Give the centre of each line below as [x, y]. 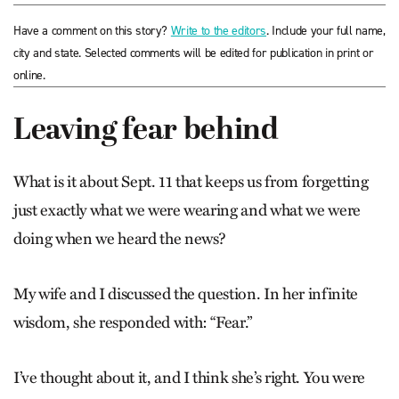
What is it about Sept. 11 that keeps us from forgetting [191, 182]
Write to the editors [219, 31]
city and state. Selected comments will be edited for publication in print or [194, 53]
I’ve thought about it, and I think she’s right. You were [189, 378]
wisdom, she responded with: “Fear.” [133, 322]
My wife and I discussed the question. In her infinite [186, 294]
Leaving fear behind [146, 131]
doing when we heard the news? [120, 239]
